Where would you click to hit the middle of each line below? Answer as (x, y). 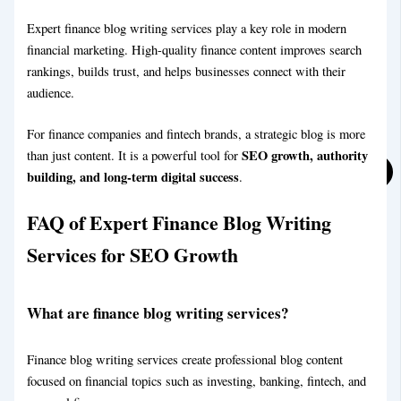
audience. (51, 92)
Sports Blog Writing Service (153, 368)
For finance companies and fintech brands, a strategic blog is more (196, 133)
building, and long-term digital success (133, 176)
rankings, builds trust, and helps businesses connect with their (187, 71)
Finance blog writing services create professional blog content (185, 359)
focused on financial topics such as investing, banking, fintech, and (197, 380)
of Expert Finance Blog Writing (200, 223)
